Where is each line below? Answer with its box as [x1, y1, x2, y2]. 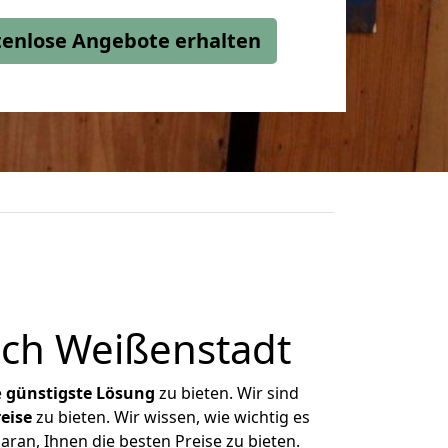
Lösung [96, 382, 155, 404]
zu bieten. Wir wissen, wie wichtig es [31, 406, 310, 428]
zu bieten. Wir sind [155, 382, 299, 404]
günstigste [6, 382, 92, 404]
